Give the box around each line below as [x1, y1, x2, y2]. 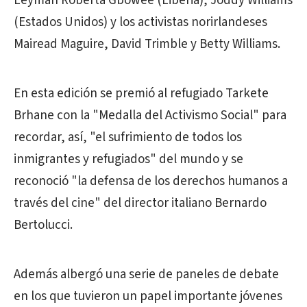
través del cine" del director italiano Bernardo [14, 194, 267, 213]
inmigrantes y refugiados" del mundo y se [14, 150, 243, 169]
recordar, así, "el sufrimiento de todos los [14, 128, 242, 147]
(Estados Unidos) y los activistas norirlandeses [14, 13, 267, 32]
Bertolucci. [14, 216, 73, 235]
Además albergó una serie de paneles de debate [14, 265, 279, 284]
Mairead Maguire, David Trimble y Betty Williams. [14, 35, 280, 54]
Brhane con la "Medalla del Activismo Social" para [14, 106, 286, 125]
